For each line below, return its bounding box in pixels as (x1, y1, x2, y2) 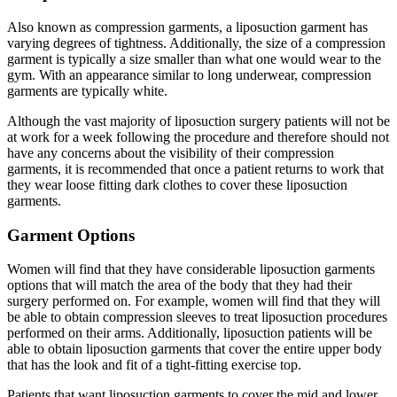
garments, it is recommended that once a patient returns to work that (7, 160, 384, 176)
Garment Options (7, 225, 135, 245)
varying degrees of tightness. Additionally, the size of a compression (7, 35, 385, 51)
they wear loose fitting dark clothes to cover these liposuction (7, 176, 347, 192)
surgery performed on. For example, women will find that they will (7, 293, 380, 309)
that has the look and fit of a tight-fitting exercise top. (7, 357, 301, 373)
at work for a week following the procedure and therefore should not (7, 128, 389, 144)
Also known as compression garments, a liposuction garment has (7, 19, 368, 35)
